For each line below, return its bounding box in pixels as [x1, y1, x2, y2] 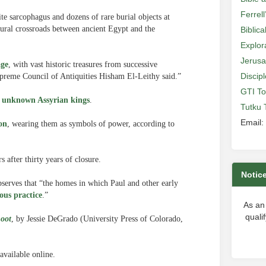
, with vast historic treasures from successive [8, 60, 157, 69]
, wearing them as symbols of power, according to [7, 119, 175, 128]
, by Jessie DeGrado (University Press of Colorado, [11, 214, 183, 223]
